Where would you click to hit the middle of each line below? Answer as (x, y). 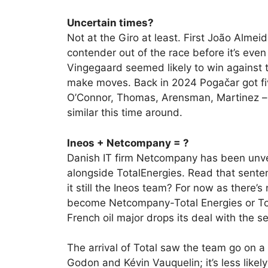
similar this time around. (125, 113)
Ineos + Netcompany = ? (128, 143)
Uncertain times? (110, 23)
